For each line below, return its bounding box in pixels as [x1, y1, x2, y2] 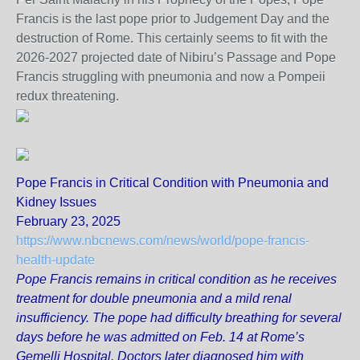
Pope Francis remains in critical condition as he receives [16, 272, 337, 286]
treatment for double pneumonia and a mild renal [16, 292, 292, 305]
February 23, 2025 [16, 215, 121, 228]
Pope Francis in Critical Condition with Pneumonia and [16, 176, 329, 190]
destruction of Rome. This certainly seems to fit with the [16, 31, 328, 45]
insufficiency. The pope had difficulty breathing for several [16, 311, 342, 325]
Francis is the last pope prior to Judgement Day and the [16, 12, 329, 26]
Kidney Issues [16, 195, 96, 209]
